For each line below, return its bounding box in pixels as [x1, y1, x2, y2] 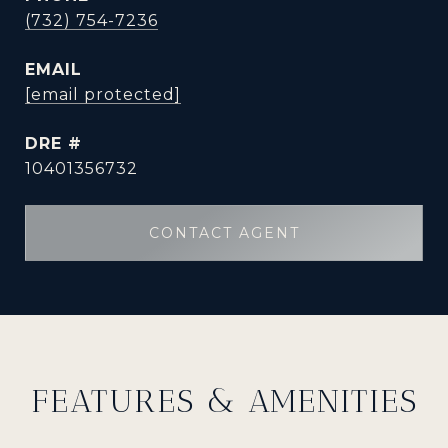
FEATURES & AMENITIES [30, 382, 418, 420]
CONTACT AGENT [148, 224, 300, 242]
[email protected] [25, 85, 181, 104]
